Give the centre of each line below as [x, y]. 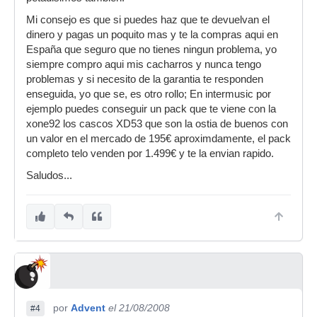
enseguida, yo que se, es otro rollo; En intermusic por [149, 94]
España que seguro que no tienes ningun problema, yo [151, 50]
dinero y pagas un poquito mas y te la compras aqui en [152, 35]
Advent [88, 308]
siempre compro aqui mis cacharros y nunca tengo [144, 65]
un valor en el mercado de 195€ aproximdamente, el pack [158, 139]
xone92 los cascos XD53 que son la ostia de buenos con [157, 124]
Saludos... [49, 176]
